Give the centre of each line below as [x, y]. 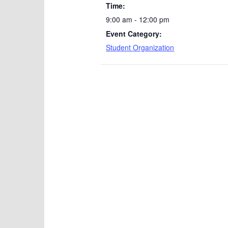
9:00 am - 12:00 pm [138, 19]
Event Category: [134, 34]
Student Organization [140, 47]
